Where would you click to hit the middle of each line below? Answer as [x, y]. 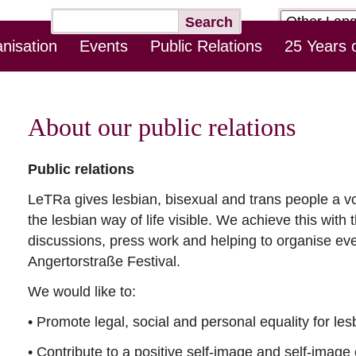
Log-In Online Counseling [92, 61]
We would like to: [82, 292]
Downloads [320, 61]
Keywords [83, 19]
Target [297, 17]
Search [209, 22]
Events [104, 46]
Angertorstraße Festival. [104, 262]
